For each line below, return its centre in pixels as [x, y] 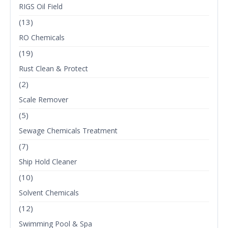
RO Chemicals [42, 38]
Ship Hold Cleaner [48, 162]
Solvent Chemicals [49, 193]
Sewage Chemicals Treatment [68, 131]
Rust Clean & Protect [53, 69]
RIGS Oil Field [41, 7]
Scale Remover [44, 100]
